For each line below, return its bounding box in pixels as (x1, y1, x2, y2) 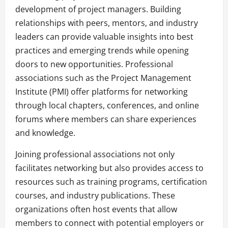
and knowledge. (15, 127, 75, 139)
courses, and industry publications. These (15, 190, 175, 202)
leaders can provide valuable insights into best (15, 31, 193, 43)
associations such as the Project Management (15, 72, 191, 84)
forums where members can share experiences (15, 113, 196, 125)
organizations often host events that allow (15, 204, 177, 215)
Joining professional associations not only (15, 149, 175, 160)
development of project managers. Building (15, 4, 181, 15)
